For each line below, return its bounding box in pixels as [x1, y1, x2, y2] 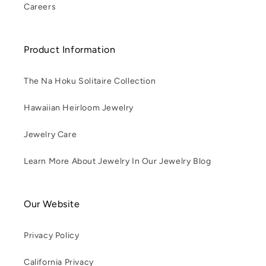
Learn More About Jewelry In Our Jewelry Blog [24, 156, 211, 166]
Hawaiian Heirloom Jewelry [24, 103, 134, 113]
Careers [24, 2, 56, 12]
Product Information [24, 44, 116, 55]
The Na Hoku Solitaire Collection [24, 76, 156, 86]
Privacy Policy [24, 230, 80, 240]
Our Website [24, 198, 80, 210]
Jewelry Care [24, 129, 77, 140]
